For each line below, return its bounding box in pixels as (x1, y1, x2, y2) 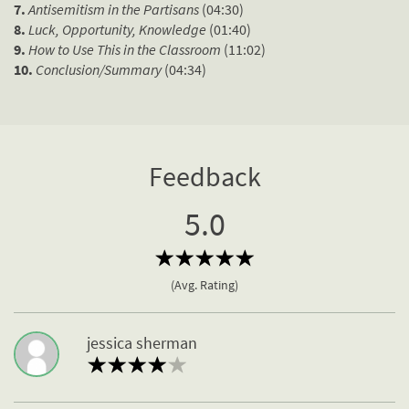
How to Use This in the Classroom (28, 40, 224, 59)
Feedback (148, 159, 261, 194)
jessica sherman (87, 332, 197, 354)
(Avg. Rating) (171, 277, 238, 294)
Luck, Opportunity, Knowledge (28, 20, 209, 39)
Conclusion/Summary (36, 60, 164, 79)
